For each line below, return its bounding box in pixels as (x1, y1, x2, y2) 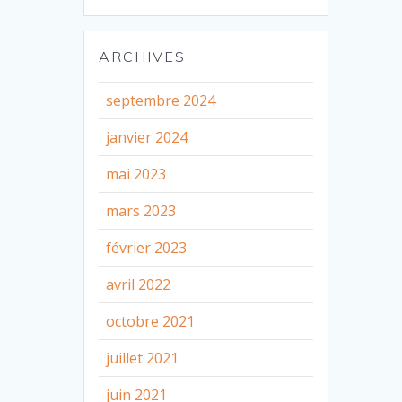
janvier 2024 (106, 127, 188, 147)
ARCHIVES (99, 47, 187, 66)
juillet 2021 (106, 347, 179, 368)
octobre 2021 (106, 310, 196, 331)
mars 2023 (106, 200, 177, 221)
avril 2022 (106, 274, 171, 294)
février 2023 (106, 237, 188, 258)
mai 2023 (106, 163, 167, 184)
